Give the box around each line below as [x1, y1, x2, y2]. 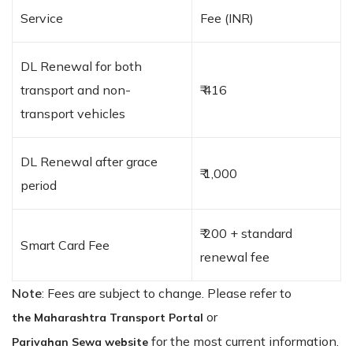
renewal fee [200, 248, 269, 265]
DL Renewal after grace [20, 153, 158, 169]
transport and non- [20, 81, 131, 98]
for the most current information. [148, 333, 339, 349]
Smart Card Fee [20, 236, 110, 253]
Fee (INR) [200, 9, 254, 26]
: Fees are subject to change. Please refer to [42, 284, 292, 301]
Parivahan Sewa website [12, 334, 148, 349]
